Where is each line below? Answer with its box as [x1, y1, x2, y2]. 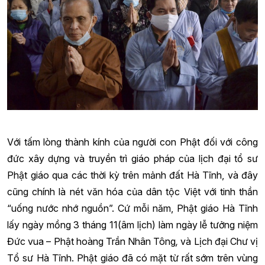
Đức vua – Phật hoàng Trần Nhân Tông [7, 235, 176, 248]
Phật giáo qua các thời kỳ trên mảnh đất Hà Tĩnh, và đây [7, 169, 258, 182]
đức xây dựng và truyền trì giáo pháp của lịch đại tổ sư [7, 153, 258, 165]
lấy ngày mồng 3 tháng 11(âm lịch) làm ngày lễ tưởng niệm [7, 219, 258, 231]
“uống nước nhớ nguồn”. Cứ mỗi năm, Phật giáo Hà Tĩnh [7, 202, 258, 215]
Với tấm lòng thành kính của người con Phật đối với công [7, 136, 258, 148]
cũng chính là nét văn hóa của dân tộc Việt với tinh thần [7, 186, 258, 198]
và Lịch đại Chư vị [180, 235, 258, 248]
